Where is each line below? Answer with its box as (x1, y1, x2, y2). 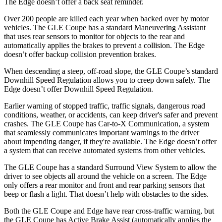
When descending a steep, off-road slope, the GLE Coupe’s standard (4, 66, 218, 75)
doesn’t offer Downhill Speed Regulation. (20, 84, 153, 93)
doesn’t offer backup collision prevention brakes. (4, 50, 156, 58)
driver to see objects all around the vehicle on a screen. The (4, 171, 190, 180)
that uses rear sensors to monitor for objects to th (4, 32, 154, 41)
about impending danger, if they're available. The (4, 137, 159, 146)
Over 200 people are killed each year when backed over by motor (4, 14, 209, 23)
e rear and (154, 32, 185, 41)
